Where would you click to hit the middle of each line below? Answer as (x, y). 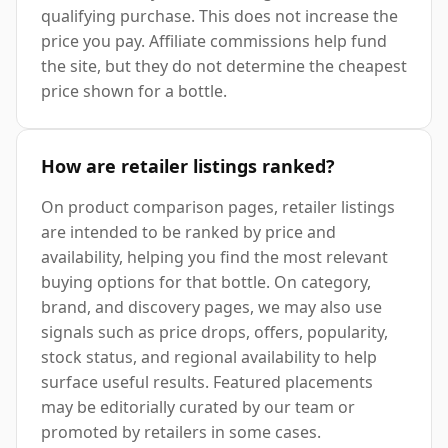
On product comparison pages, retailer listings (218, 207)
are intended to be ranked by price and (188, 232)
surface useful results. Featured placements (207, 382)
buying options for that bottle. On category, (206, 282)
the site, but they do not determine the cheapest (224, 66)
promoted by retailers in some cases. (181, 432)
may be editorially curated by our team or (198, 407)
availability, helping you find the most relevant (214, 257)
